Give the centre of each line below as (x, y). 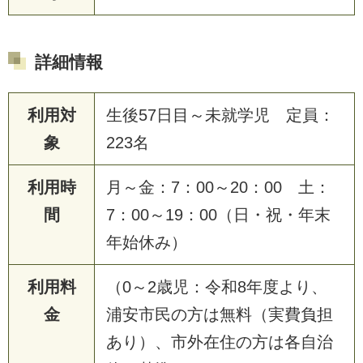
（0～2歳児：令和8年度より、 (217, 286)
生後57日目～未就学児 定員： (220, 115)
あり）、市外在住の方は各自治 (220, 342)
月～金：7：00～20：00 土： (218, 187)
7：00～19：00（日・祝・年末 (218, 214)
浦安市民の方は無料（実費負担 (220, 314)
